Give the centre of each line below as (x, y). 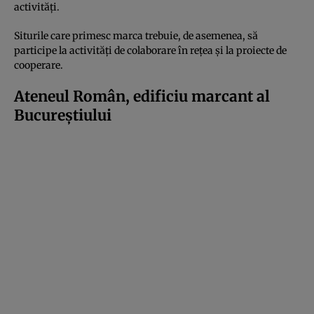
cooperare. (39, 65)
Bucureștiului (63, 115)
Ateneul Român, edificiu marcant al (142, 96)
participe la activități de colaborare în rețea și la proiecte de (150, 50)
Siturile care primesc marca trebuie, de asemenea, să (136, 35)
